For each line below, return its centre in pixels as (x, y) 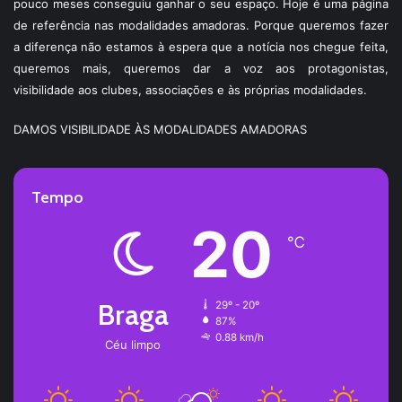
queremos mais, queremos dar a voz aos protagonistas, (201, 68)
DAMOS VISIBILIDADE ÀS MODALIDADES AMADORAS (160, 129)
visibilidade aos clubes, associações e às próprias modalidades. (190, 89)
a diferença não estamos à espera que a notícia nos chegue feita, (201, 46)
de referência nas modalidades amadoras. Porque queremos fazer (201, 25)
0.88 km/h (239, 337)
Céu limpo (133, 344)
